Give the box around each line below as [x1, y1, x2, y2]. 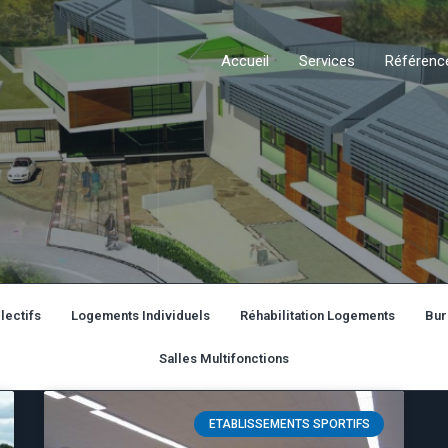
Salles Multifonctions [159, 351, 289, 366]
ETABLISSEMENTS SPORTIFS [208, 417, 370, 432]
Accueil [221, 51, 269, 70]
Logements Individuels [71, 308, 210, 323]
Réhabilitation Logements [240, 308, 395, 323]
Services [299, 51, 355, 70]
